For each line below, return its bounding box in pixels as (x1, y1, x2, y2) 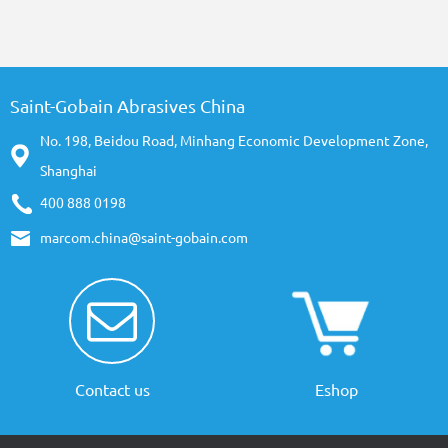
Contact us (74, 380, 150, 399)
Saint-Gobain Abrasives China (10, 95, 245, 116)
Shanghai (40, 162, 97, 179)
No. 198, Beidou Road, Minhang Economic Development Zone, (40, 132, 428, 149)
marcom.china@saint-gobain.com (40, 230, 248, 247)
